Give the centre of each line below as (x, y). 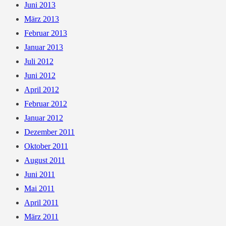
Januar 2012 (44, 118)
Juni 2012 (40, 76)
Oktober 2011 (46, 146)
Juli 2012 (39, 62)
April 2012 (42, 90)
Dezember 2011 (49, 132)
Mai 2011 (39, 189)
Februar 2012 (46, 104)
